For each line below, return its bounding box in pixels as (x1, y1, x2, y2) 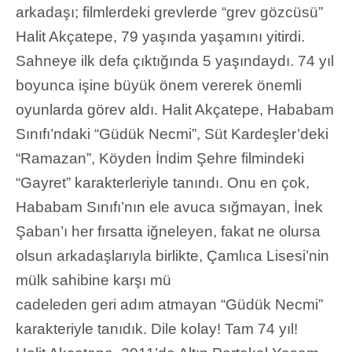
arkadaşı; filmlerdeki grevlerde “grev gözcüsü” (16, 3, 323, 20)
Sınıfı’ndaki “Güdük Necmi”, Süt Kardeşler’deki (16, 125, 328, 142)
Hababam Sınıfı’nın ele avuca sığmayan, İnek (16, 198, 323, 215)
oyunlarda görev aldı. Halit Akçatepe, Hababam (16, 101, 334, 118)
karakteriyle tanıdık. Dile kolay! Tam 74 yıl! (16, 320, 298, 337)
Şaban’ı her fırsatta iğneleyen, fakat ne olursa (16, 222, 321, 240)
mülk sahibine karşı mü (16, 271, 171, 288)
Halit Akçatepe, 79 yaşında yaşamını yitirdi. (16, 27, 305, 45)
